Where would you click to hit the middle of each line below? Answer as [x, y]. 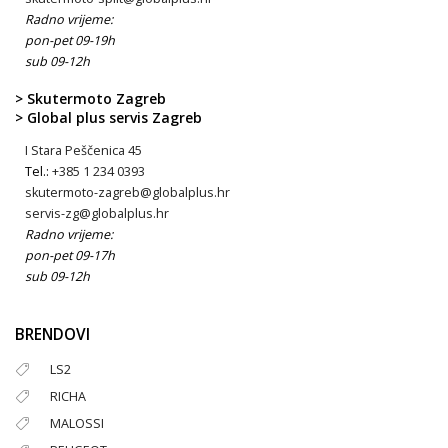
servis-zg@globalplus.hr [97, 213]
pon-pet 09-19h [70, 40]
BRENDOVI [52, 334]
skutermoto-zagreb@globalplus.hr [127, 192]
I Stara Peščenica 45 [83, 150]
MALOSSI [77, 424]
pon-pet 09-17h [70, 255]
